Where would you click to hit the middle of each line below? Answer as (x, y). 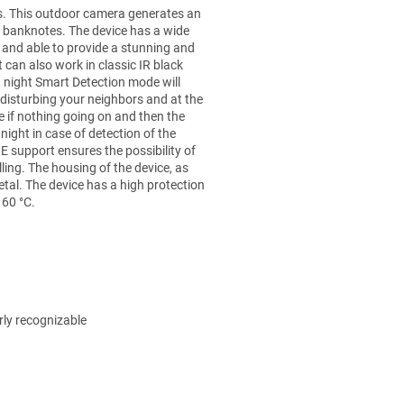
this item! (232, 50)
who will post (243, 16)
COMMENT (250, 106)
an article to (239, 33)
